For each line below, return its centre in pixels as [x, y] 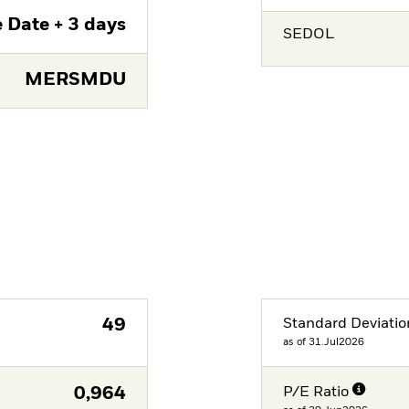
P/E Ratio [316, 392]
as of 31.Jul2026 [324, 342]
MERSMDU [75, 80]
